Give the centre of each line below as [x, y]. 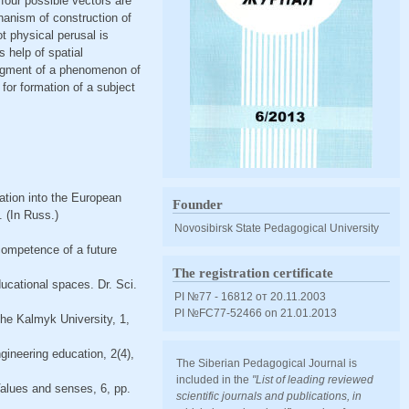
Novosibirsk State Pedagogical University [277, 228]
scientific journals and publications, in [269, 396]
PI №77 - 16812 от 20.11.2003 [251, 296]
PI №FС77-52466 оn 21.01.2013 [256, 313]
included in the [215, 379]
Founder [198, 204]
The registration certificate [253, 273]
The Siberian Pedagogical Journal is [267, 363]
